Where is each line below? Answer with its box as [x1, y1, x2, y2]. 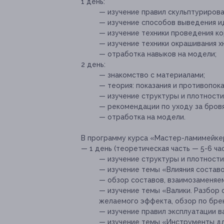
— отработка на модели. [99, 113, 185, 121]
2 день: [81, 60, 105, 69]
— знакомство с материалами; [99, 71, 205, 79]
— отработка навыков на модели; [99, 50, 216, 58]
